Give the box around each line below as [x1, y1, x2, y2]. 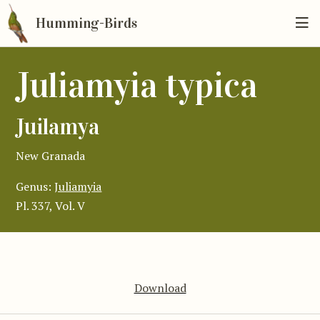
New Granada [16, 148, 86, 164]
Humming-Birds [35, 14, 137, 32]
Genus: [16, 179, 55, 195]
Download [134, 279, 186, 296]
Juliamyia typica [16, 64, 258, 107]
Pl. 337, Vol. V [16, 198, 86, 214]
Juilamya [16, 114, 100, 141]
